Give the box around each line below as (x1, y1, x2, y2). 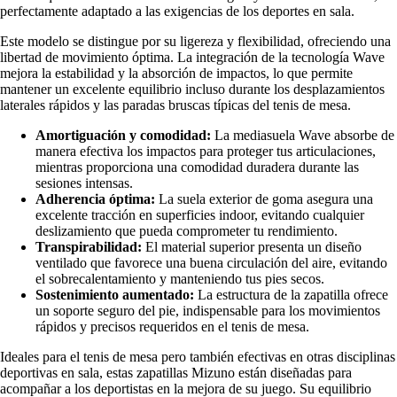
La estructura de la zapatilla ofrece (194, 287, 388, 303)
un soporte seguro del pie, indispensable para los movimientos (35, 303, 380, 319)
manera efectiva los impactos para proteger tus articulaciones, (35, 144, 376, 160)
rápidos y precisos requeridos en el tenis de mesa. (35, 319, 309, 335)
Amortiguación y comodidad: (35, 128, 211, 144)
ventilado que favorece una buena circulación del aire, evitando (35, 255, 387, 271)
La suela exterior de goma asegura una (155, 191, 373, 207)
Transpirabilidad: (35, 239, 142, 255)
